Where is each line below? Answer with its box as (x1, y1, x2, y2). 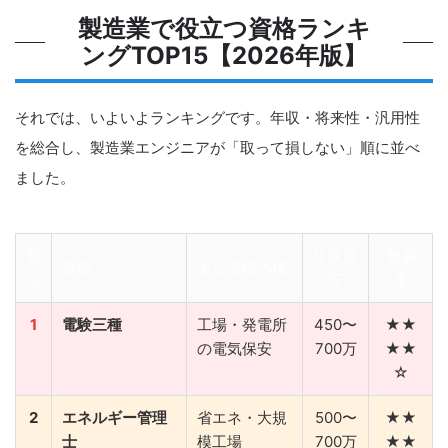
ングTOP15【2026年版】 (81, 40, 367, 70)
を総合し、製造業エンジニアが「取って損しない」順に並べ (15, 137, 420, 157)
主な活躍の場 (197, 257, 287, 277)
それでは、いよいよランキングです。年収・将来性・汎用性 (15, 107, 420, 127)
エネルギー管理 (62, 407, 167, 427)
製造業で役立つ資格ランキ (77, 13, 371, 43)
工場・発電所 (197, 314, 287, 334)
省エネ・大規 (197, 407, 287, 427)
